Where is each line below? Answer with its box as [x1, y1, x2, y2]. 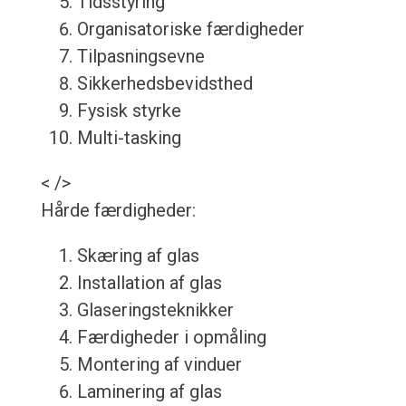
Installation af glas [76, 272, 222, 295]
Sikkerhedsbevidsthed [76, 72, 253, 95]
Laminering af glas [76, 381, 222, 403]
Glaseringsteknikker [76, 299, 234, 322]
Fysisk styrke [76, 100, 181, 122]
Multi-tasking [76, 127, 181, 150]
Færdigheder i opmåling [76, 326, 266, 349]
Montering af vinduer [76, 353, 242, 376]
